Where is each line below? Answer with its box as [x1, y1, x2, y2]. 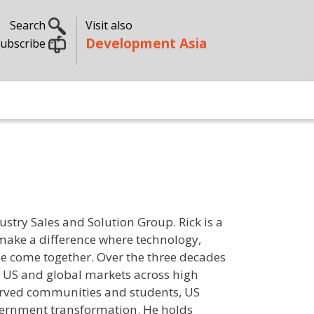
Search [9, 18, 48, 33]
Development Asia [85, 34, 207, 53]
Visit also [85, 18, 132, 33]
